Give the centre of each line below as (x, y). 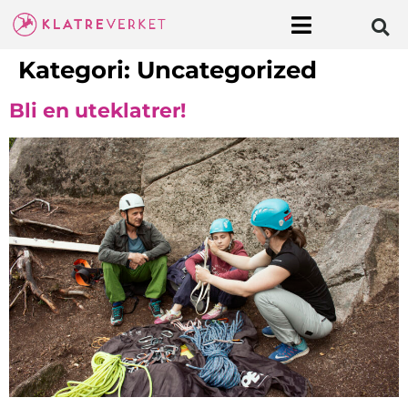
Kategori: (77, 70)
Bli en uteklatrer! (97, 111)
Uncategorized (227, 70)
